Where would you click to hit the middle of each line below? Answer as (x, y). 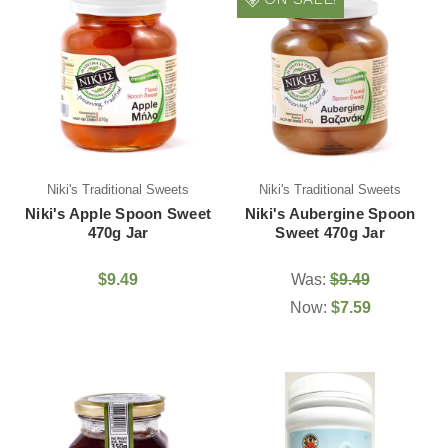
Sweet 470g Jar (330, 232)
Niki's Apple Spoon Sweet (118, 213)
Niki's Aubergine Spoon (330, 213)
